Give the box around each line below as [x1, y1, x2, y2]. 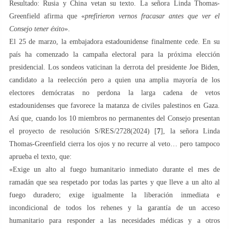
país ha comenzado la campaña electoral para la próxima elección [9, 50, 220, 58]
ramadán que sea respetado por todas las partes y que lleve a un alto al [9, 178, 220, 186]
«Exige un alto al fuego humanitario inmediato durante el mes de [9, 165, 220, 173]
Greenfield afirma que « [9, 12, 85, 20]
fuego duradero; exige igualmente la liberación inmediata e [9, 191, 220, 199]
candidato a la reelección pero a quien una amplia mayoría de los [9, 76, 220, 84]
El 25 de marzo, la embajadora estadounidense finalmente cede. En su [9, 37, 220, 45]
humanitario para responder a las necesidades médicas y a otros [9, 216, 220, 224]
